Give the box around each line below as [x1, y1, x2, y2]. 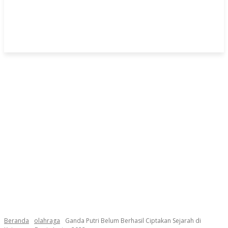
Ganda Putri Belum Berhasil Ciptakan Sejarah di [65, 216, 201, 225]
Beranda [4, 216, 29, 225]
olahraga [34, 216, 60, 225]
